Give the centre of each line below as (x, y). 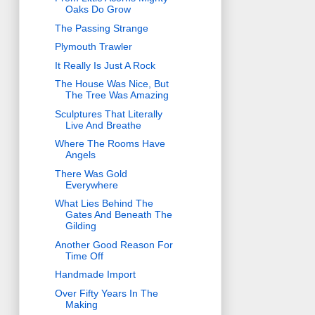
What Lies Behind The (104, 204)
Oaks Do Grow (98, 9)
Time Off (84, 256)
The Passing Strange (101, 28)
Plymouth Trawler (93, 47)
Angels (80, 155)
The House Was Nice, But (111, 84)
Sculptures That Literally (108, 114)
